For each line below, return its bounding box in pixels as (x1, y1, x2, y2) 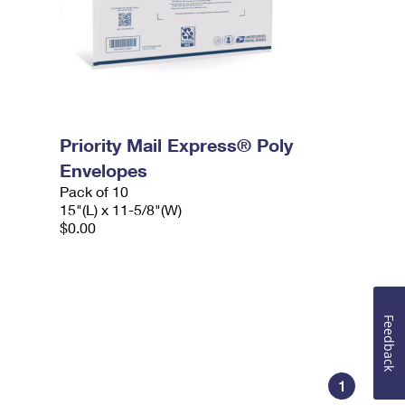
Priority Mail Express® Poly (60, 134, 294, 155)
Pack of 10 (60, 183, 129, 200)
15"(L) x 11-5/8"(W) (60, 201, 183, 218)
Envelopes (60, 159, 148, 181)
